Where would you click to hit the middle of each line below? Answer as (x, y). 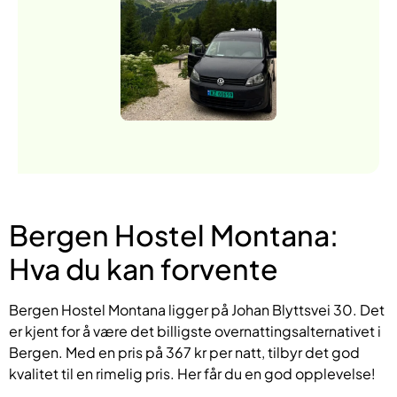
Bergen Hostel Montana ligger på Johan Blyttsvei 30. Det (197, 309)
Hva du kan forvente (144, 268)
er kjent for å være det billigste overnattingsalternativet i (195, 331)
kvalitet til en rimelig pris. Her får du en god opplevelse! (192, 373)
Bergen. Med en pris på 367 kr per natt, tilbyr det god (184, 352)
